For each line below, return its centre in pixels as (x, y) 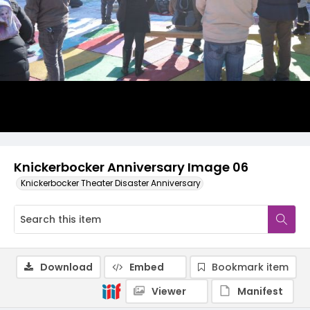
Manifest (260, 291)
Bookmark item (250, 267)
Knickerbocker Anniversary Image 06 (131, 167)
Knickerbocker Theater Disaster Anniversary (111, 183)
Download (66, 267)
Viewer (169, 291)
